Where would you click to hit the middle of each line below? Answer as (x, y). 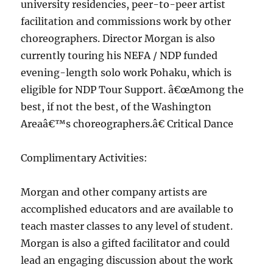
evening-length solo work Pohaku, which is (126, 73)
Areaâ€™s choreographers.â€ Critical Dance (127, 124)
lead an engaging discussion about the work (127, 260)
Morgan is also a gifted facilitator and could (126, 243)
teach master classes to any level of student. (127, 226)
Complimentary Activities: (84, 158)
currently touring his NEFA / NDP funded (119, 55)
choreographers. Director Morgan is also (118, 38)
